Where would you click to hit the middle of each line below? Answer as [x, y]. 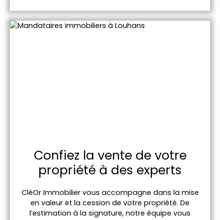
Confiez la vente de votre [110, 155]
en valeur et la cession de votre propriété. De [110, 203]
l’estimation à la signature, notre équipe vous [110, 213]
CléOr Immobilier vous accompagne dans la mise [110, 192]
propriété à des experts [110, 170]
